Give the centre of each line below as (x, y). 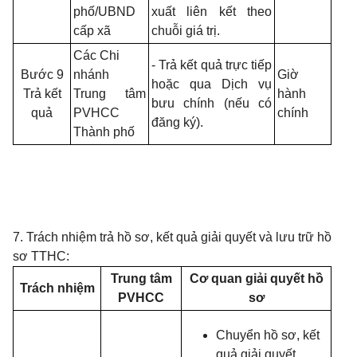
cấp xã (92, 31)
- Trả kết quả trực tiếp (212, 65)
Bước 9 (42, 75)
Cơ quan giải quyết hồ (256, 279)
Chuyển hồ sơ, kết (268, 335)
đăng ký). (177, 122)
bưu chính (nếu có (212, 103)
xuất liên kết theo (212, 12)
